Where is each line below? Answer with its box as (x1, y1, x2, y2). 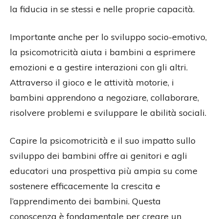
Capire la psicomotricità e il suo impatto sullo (10, 135, 196, 147)
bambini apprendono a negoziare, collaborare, (10, 92, 199, 104)
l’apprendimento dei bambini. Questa (10, 196, 161, 207)
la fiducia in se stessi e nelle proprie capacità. (10, 3, 195, 15)
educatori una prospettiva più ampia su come (10, 165, 197, 177)
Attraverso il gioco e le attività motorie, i (10, 77, 174, 88)
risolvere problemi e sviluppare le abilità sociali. (10, 107, 206, 119)
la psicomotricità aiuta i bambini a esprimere (10, 46, 196, 58)
